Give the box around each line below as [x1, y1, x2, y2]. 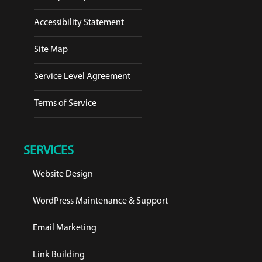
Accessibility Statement [34, 18, 124, 27]
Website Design [33, 169, 93, 179]
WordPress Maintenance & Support [33, 196, 168, 206]
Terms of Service [34, 98, 96, 108]
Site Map [34, 44, 68, 54]
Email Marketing [33, 223, 96, 233]
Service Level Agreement [34, 71, 130, 81]
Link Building [33, 250, 85, 260]
